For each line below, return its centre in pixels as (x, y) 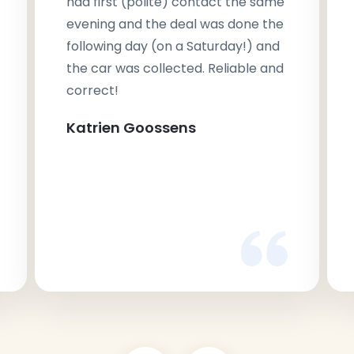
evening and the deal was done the (175, 24)
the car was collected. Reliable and (175, 69)
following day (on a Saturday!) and (173, 47)
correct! (92, 91)
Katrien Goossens (131, 128)
